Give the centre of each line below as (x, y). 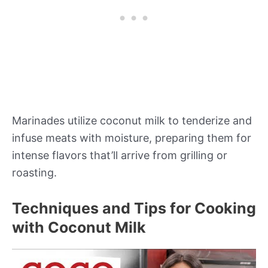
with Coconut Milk (79, 227)
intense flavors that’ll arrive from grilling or (120, 156)
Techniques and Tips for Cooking (134, 208)
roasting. (34, 173)
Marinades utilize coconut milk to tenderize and (132, 121)
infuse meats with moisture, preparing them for (132, 138)
